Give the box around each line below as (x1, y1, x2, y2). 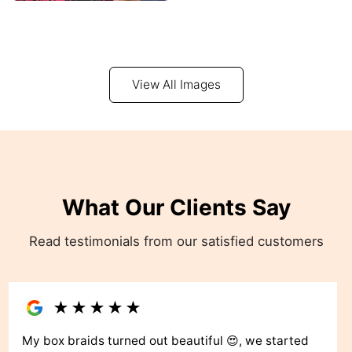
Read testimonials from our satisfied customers (28, 233, 324, 250)
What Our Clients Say (61, 193, 291, 221)
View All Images (131, 77, 221, 93)
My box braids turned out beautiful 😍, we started (22, 333, 309, 349)
